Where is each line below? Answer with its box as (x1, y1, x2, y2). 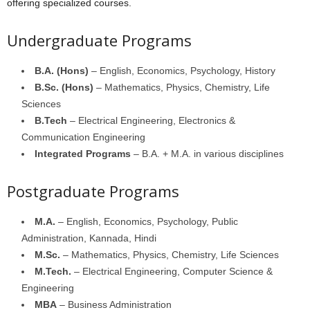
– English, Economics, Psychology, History (89, 64, 275, 76)
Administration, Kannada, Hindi (21, 232, 156, 244)
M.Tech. (35, 265, 71, 277)
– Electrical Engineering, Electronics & (67, 114, 235, 126)
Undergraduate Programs (7, 29, 192, 51)
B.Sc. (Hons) (35, 81, 93, 93)
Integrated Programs (35, 147, 131, 159)
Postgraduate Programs (7, 180, 179, 201)
